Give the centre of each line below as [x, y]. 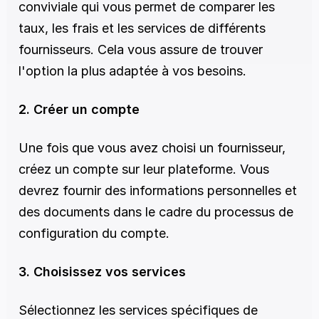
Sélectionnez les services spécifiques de [138, 310]
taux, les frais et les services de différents [142, 28]
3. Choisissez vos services [102, 272]
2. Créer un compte [79, 109]
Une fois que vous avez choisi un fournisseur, [152, 148]
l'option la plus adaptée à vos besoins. [132, 71]
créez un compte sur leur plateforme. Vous [144, 169]
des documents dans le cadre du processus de [156, 212]
